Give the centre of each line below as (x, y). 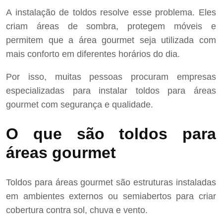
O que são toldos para (111, 134)
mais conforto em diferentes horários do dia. (93, 54)
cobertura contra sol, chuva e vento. (77, 210)
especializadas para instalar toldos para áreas (111, 90)
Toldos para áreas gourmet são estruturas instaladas (111, 182)
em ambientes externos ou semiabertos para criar (111, 196)
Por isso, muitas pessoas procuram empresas (111, 77)
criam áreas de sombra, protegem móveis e (111, 26)
